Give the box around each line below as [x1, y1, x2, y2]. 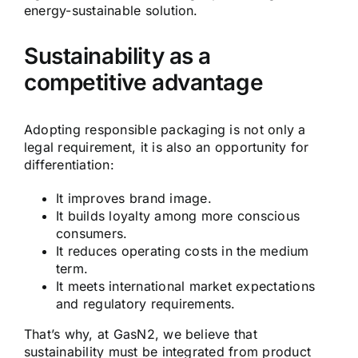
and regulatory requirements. [56, 295, 236, 312]
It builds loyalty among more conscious [56, 207, 300, 224]
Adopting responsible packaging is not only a [24, 121, 306, 137]
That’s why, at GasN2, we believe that [24, 325, 257, 342]
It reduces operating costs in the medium [56, 242, 309, 259]
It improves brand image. [56, 189, 212, 206]
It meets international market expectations [56, 277, 316, 294]
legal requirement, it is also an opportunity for [24, 138, 309, 155]
